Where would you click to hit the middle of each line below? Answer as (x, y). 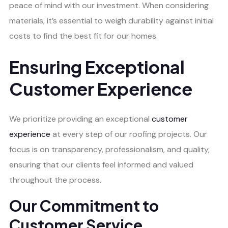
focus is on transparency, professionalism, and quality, (109, 150)
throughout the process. (55, 180)
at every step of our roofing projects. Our (129, 134)
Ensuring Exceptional (97, 67)
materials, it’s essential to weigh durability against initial (111, 20)
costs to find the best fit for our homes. (83, 36)
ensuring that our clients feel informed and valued (101, 165)
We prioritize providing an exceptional (80, 119)
